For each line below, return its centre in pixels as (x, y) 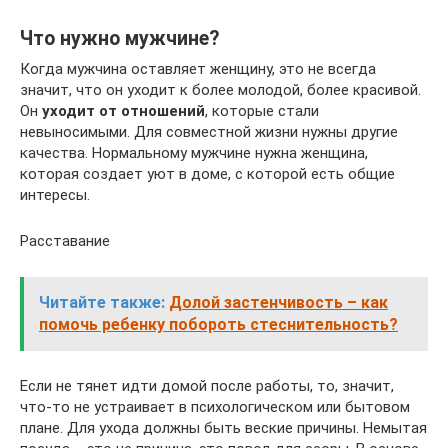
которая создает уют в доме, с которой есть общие (207, 173)
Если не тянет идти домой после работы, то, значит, (207, 385)
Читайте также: (102, 302)
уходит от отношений (123, 110)
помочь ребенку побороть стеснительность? (218, 324)
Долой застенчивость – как (278, 302)
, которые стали (262, 110)
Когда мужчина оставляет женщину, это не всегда (198, 68)
